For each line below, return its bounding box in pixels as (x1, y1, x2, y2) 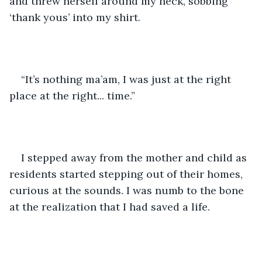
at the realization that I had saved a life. (9, 199, 213, 213)
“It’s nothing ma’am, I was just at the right (21, 72, 234, 86)
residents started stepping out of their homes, (9, 167, 246, 181)
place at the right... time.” (9, 88, 138, 102)
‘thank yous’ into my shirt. (9, 10, 143, 24)
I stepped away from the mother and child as (21, 150, 250, 164)
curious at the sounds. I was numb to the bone (9, 183, 247, 197)
